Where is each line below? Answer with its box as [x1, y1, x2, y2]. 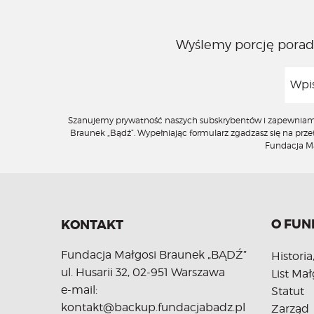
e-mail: [61, 283, 97, 296]
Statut [271, 285, 304, 298]
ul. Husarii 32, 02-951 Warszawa [61, 266, 225, 279]
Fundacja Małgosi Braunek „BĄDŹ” [61, 248, 247, 261]
